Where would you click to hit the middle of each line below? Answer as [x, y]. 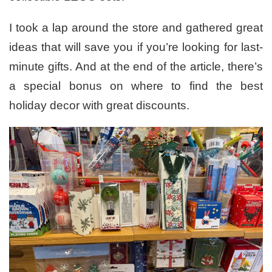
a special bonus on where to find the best [136, 86]
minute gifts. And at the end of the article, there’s [136, 66]
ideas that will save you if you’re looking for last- [136, 47]
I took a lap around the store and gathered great [136, 27]
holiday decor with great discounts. [99, 105]
